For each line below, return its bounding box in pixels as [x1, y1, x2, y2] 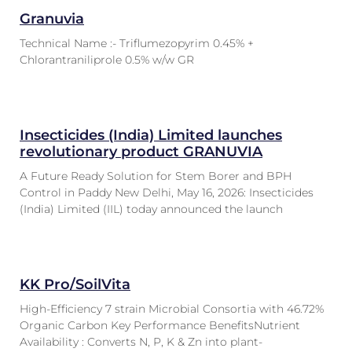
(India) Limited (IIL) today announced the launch [20, 202, 283, 216]
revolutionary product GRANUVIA [20, 143, 262, 160]
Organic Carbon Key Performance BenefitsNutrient [20, 318, 300, 332]
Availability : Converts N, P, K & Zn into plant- [20, 335, 262, 349]
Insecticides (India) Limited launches [20, 126, 282, 144]
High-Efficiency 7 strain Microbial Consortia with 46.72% [20, 302, 324, 316]
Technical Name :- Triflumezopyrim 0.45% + [20, 36, 254, 50]
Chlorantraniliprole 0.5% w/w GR [20, 53, 194, 67]
